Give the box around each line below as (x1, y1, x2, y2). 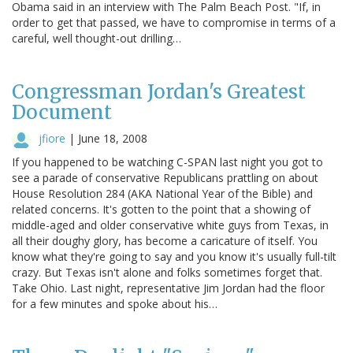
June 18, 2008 (78, 130, 147, 146)
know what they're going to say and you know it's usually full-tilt (12, 248, 336, 264)
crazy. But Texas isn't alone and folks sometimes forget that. (12, 264, 322, 280)
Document (12, 99, 112, 124)
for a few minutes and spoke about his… (12, 295, 217, 311)
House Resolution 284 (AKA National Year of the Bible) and (12, 185, 313, 201)
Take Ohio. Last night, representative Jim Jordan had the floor (12, 280, 325, 295)
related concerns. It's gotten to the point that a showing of (12, 201, 310, 217)
